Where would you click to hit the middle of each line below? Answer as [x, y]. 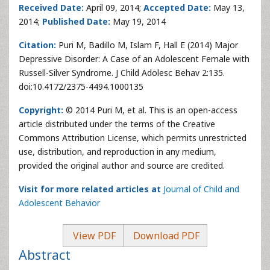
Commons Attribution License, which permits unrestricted [133, 138]
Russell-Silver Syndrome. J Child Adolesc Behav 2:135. [122, 73]
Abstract [45, 255]
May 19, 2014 [138, 21]
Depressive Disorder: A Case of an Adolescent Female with [134, 59]
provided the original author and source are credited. [122, 165]
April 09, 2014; [114, 8]
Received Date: [51, 8]
